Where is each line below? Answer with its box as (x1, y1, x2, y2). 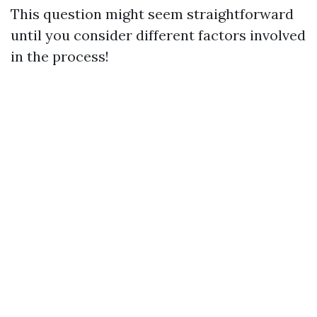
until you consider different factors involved (11, 26, 306, 45)
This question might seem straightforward (11, 5, 294, 23)
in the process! (11, 47, 109, 66)
